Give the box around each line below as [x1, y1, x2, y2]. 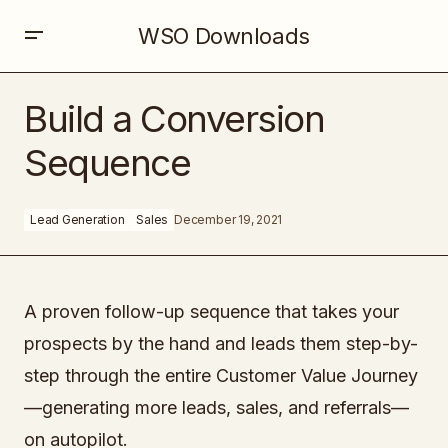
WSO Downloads [138, 22, 310, 49]
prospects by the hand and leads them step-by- [24, 333, 418, 354]
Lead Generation [30, 212, 125, 227]
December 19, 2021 [174, 212, 283, 227]
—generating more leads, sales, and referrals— [24, 397, 409, 418]
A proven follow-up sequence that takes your [24, 301, 399, 322]
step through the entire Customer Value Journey [24, 365, 418, 386]
